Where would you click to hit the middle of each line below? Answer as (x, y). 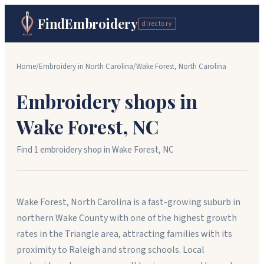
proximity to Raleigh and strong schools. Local (110, 250)
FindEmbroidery (88, 24)
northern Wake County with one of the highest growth (127, 218)
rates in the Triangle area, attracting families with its (124, 234)
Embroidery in (62, 67)
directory (157, 24)
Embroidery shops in (107, 101)
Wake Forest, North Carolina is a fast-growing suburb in (128, 202)
